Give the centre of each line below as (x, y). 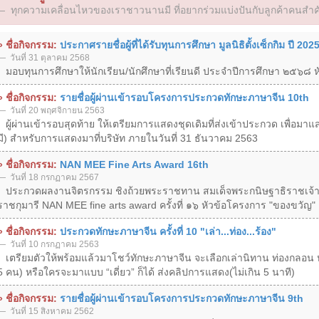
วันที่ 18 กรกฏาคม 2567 (53, 177)
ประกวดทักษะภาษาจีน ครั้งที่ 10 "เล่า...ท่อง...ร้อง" (168, 231)
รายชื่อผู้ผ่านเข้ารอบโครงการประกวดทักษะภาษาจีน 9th (181, 298)
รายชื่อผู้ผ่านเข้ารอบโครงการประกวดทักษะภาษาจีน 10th (184, 97)
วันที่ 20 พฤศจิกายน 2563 (56, 110)
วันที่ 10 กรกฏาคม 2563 (53, 244)
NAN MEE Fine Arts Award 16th (134, 164)
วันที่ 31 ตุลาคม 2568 (48, 57)
